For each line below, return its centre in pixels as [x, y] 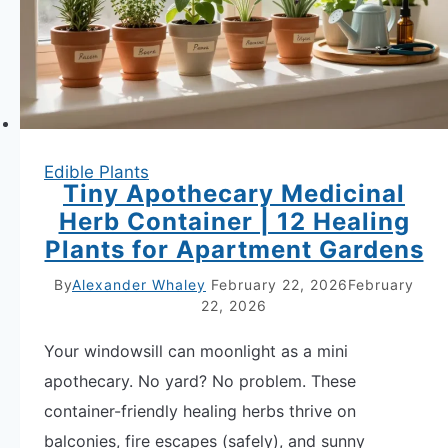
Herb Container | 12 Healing [234, 222]
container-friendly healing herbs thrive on [200, 411]
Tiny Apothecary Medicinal [234, 194]
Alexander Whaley [139, 285]
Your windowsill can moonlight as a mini [196, 351]
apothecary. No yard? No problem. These [200, 381]
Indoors [153, 55]
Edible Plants [96, 172]
